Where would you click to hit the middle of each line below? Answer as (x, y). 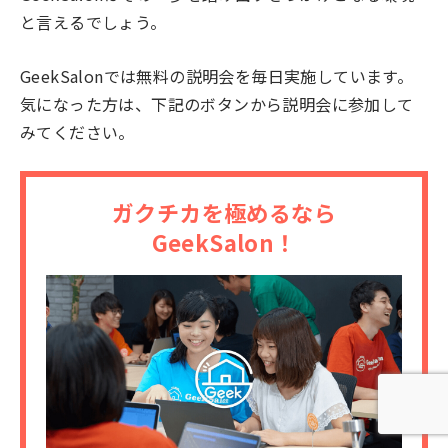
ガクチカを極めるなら (224, 212)
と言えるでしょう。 (93, 22)
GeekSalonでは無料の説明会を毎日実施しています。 (217, 75)
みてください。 (77, 131)
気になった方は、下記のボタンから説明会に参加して (217, 103)
